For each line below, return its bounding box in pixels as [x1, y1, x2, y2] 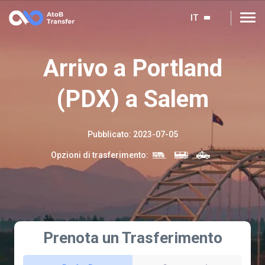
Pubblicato [87, 130, 129, 139]
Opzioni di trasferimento [51, 150, 146, 160]
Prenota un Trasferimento [43, 229, 222, 247]
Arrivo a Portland [43, 54, 222, 82]
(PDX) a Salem [56, 85, 209, 113]
